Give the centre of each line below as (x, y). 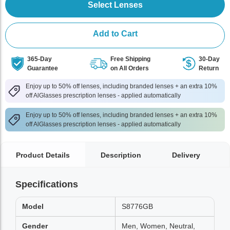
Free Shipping (130, 59)
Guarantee (43, 68)
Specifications (47, 184)
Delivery (186, 155)
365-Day (40, 59)
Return (209, 68)
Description (121, 155)
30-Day (209, 59)
